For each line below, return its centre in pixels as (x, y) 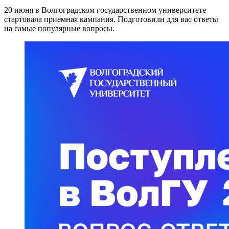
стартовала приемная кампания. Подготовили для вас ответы (111, 19)
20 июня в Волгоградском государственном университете (105, 10)
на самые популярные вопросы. (59, 29)
